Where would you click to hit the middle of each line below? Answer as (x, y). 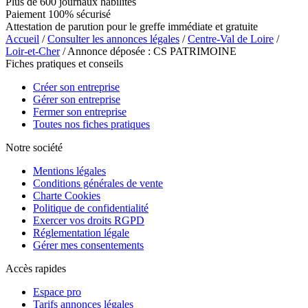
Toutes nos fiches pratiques (91, 124)
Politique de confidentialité (91, 208)
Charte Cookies (67, 195)
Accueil (22, 38)
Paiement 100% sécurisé (58, 14)
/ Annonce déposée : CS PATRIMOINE (148, 51)
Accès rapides (36, 268)
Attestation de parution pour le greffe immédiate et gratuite (132, 26)
